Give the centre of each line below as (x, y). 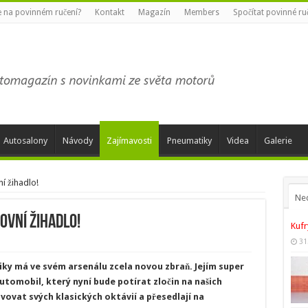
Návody (77, 141)
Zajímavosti (129, 141)
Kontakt (109, 12)
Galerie (278, 141)
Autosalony (25, 141)
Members (201, 12)
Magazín (154, 12)
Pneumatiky (189, 141)
